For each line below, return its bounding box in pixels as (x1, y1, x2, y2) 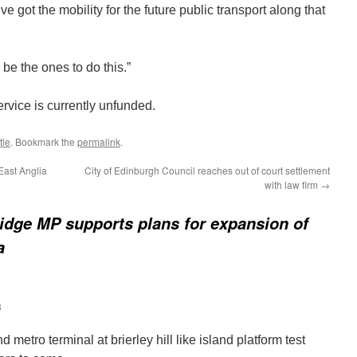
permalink (77, 135, 120, 148)
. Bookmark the (10, 135, 77, 148)
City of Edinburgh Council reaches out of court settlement (84, 163, 330, 177)
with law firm (265, 178, 320, 191)
